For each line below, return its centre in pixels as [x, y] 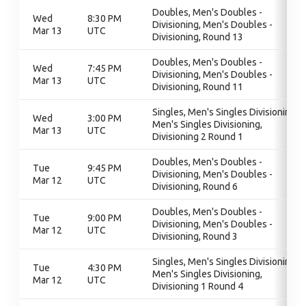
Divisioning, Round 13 [198, 37]
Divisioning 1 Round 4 [198, 286]
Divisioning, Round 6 [195, 186]
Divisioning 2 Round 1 [198, 137]
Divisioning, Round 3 [195, 236]
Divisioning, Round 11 [198, 87]
